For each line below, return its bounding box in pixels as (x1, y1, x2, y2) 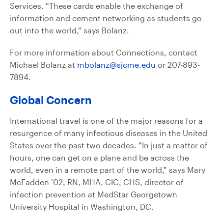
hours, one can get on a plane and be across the (10, 152, 189, 162)
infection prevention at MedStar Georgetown (10, 189, 177, 199)
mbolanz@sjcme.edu (77, 59, 156, 69)
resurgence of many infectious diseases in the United (10, 128, 207, 137)
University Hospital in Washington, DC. (10, 201, 154, 211)
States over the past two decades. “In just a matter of (10, 140, 208, 150)
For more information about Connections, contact (10, 47, 197, 57)
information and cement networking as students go (10, 13, 202, 23)
